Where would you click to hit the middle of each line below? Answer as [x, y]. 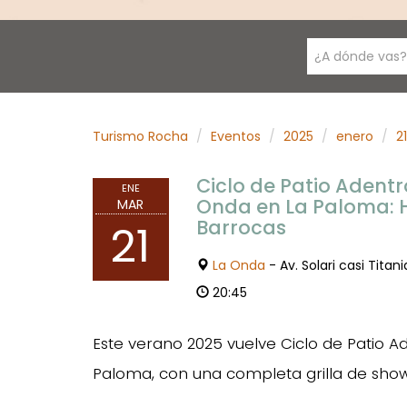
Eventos [236, 136]
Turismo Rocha [140, 136]
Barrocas [241, 228]
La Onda [238, 265]
